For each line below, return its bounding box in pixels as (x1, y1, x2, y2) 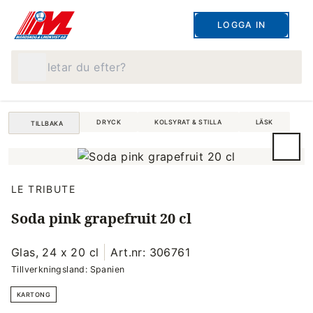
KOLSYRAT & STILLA (154, 118, 222, 126)
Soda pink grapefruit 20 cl (11, 209, 191, 228)
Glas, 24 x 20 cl (11, 245, 99, 259)
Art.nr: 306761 (110, 245, 191, 259)
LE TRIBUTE (11, 183, 75, 195)
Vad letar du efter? (10, 51, 115, 65)
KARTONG (17, 290, 51, 298)
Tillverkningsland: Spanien (11, 264, 125, 275)
